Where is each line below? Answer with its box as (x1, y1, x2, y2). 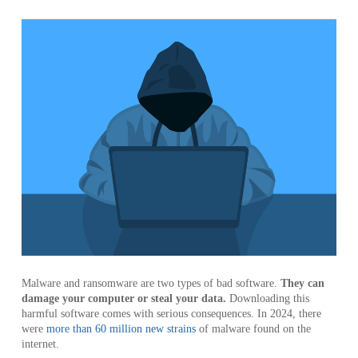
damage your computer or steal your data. (21, 292, 229, 305)
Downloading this (229, 292, 309, 305)
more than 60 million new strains (46, 323, 196, 336)
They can (280, 277, 324, 290)
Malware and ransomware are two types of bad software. (21, 277, 280, 290)
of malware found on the (195, 323, 311, 336)
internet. (21, 338, 62, 351)
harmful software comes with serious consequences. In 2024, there (21, 308, 321, 320)
